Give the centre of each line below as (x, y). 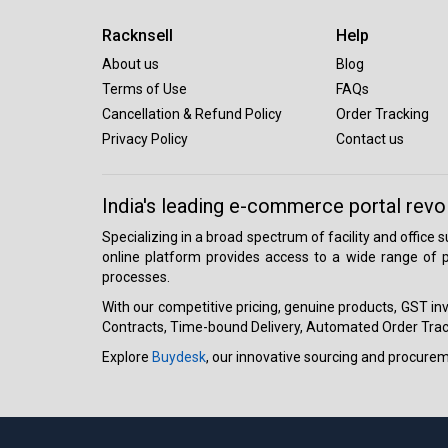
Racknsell (137, 35)
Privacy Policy (145, 138)
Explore (127, 356)
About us (130, 63)
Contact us (370, 138)
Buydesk (179, 356)
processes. (136, 276)
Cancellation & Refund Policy (192, 113)
